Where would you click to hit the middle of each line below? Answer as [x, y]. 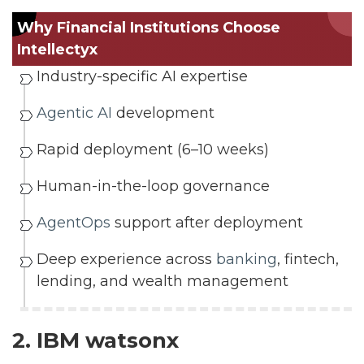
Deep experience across [126, 259]
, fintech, [308, 259]
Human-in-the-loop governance [153, 186]
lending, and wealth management [162, 281]
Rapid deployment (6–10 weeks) [153, 149]
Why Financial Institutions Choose [149, 28]
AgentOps [74, 223]
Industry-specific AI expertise [142, 76]
